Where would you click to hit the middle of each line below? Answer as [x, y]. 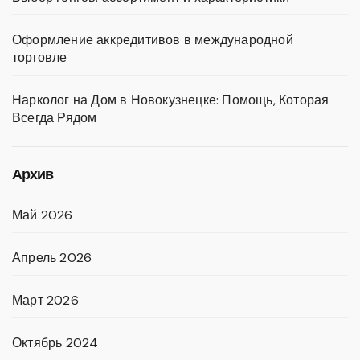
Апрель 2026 [52, 258]
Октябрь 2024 [55, 343]
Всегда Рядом [55, 118]
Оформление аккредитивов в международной [153, 40]
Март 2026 [45, 301]
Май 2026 [43, 215]
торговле [40, 58]
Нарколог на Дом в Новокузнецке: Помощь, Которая [171, 100]
